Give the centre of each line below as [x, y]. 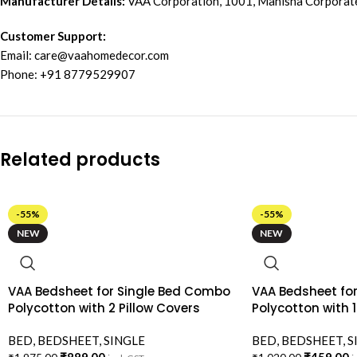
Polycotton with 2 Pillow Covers [104, 308]
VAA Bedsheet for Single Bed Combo [119, 292]
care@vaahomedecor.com [102, 55]
